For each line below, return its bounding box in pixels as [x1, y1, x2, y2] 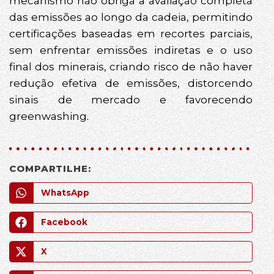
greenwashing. [9, 109, 89, 122]
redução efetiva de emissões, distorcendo [9, 76, 253, 89]
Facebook [40, 217, 87, 228]
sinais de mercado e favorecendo [9, 93, 253, 106]
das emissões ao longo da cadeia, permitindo [9, 10, 253, 23]
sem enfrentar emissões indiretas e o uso [9, 43, 253, 56]
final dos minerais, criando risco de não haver [9, 60, 253, 73]
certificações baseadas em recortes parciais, [9, 27, 253, 40]
